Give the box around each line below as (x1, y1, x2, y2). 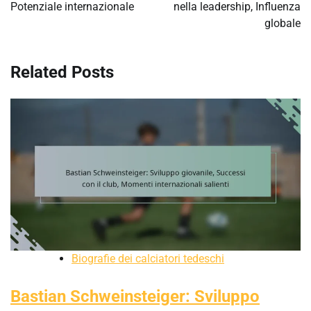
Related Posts (10, 62, 114, 82)
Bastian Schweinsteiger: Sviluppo (10, 286, 260, 306)
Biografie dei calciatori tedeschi (72, 251, 224, 265)
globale (264, 16, 301, 30)
